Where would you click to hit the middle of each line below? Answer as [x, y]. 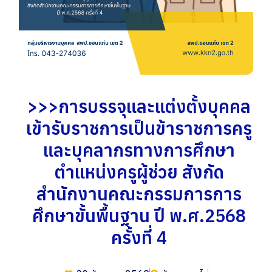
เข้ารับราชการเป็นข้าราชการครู [139, 128]
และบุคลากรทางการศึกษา [139, 150]
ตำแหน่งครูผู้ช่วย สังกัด [139, 172]
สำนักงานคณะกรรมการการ [139, 193]
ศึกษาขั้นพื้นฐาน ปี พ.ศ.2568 [139, 215]
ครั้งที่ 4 [139, 237]
